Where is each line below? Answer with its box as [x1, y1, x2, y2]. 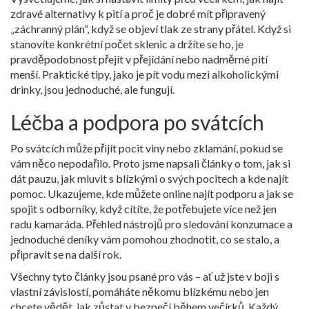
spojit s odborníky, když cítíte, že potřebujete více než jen [10, 202, 277, 215]
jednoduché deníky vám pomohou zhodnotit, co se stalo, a [10, 232, 279, 246]
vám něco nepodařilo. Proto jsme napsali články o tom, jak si [10, 157, 290, 170]
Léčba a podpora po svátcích [10, 110, 264, 134]
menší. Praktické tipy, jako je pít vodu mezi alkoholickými [10, 68, 279, 81]
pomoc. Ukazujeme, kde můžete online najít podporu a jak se [10, 187, 293, 200]
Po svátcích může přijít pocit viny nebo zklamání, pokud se [10, 141, 283, 154]
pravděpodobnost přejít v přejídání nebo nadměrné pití [10, 52, 268, 66]
